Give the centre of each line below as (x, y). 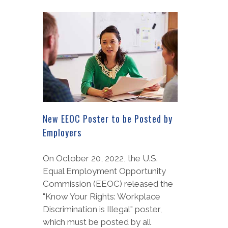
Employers (62, 132)
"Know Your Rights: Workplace (102, 196)
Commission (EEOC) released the (108, 183)
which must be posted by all (97, 222)
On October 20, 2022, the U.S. (100, 158)
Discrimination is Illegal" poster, (102, 209)
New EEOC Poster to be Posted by (108, 118)
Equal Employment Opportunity (104, 171)
